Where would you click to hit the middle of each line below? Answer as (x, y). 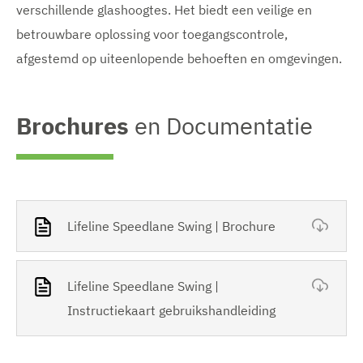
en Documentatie (224, 125)
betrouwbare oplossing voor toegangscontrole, (152, 34)
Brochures (73, 125)
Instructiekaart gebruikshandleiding (171, 310)
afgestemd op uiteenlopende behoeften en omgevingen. (179, 58)
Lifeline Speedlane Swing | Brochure (171, 226)
